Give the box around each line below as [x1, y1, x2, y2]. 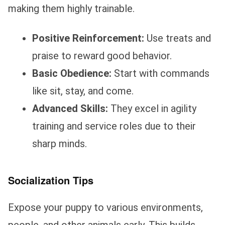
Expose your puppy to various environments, [8, 201, 203, 214]
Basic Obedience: [32, 67, 111, 80]
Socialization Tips [8, 173, 93, 188]
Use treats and [144, 32, 211, 45]
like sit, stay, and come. [32, 85, 134, 97]
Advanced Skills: [32, 102, 108, 115]
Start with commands [111, 67, 209, 80]
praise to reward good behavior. [32, 50, 172, 62]
